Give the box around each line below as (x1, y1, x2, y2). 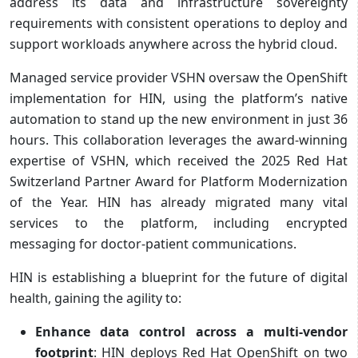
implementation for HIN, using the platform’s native (10, 89, 348, 107)
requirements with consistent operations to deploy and (10, 14, 348, 32)
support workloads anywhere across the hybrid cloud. (10, 34, 337, 53)
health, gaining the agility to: (10, 288, 181, 307)
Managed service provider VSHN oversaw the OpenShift (10, 68, 348, 86)
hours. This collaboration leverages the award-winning (10, 130, 348, 149)
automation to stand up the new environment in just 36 (10, 109, 348, 128)
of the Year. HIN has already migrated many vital (10, 193, 348, 211)
